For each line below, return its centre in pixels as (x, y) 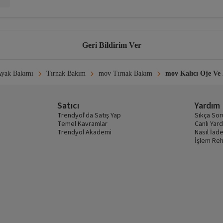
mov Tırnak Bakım (125, 74)
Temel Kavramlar (82, 124)
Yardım (207, 106)
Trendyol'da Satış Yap (89, 116)
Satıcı (68, 106)
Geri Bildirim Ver (111, 45)
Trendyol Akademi (84, 133)
